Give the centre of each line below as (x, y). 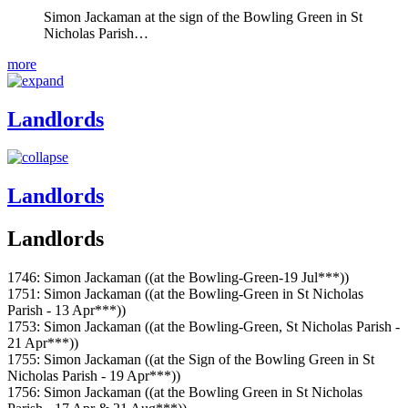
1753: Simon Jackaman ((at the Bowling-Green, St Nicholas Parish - (204, 327)
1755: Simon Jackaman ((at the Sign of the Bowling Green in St (191, 360)
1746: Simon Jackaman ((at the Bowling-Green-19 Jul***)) (178, 278)
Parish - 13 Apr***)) (66, 311)
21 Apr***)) (43, 343)
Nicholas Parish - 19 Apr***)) (94, 376)
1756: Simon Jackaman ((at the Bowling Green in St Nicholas (185, 393)
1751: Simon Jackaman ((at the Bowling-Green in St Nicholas (185, 294)
